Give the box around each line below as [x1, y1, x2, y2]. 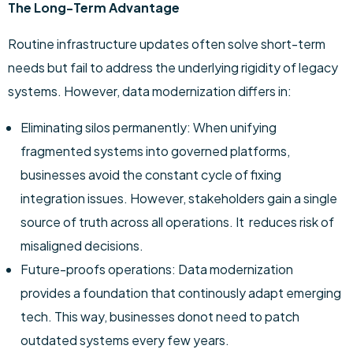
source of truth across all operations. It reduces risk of [20, 214, 334, 230]
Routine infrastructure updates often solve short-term [8, 35, 325, 52]
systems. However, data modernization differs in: [8, 83, 292, 99]
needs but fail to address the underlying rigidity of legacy [8, 59, 338, 76]
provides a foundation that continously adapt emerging [20, 284, 341, 301]
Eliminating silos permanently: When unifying [20, 119, 277, 136]
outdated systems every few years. [20, 332, 229, 348]
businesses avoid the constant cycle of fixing [20, 166, 281, 183]
